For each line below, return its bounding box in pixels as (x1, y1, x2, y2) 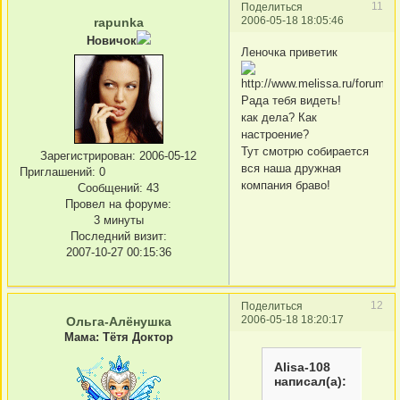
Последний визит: (70, 229, 167, 243)
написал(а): (274, 373, 347, 388)
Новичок (86, 34, 137, 48)
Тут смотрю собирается (241, 144, 369, 158)
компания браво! (241, 178, 330, 192)
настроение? (241, 127, 309, 141)
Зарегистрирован (40, 148, 132, 162)
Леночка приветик (241, 45, 337, 59)
